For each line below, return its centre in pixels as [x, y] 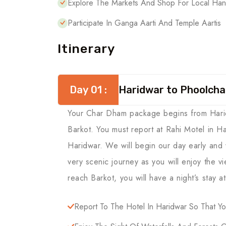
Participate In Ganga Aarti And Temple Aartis [144, 23]
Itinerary [86, 49]
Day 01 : [88, 90]
